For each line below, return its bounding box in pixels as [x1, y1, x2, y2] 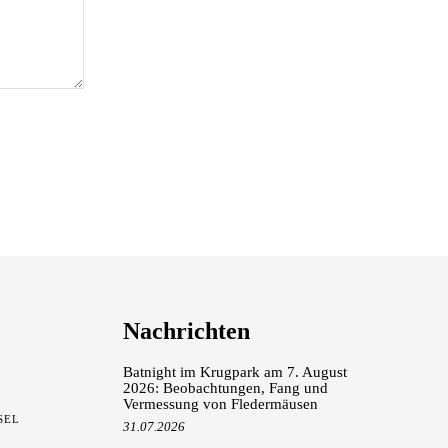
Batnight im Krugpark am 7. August [122, 363, 347, 380]
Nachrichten [122, 317, 250, 344]
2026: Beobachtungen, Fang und [122, 379, 328, 396]
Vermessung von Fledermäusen [122, 395, 318, 412]
